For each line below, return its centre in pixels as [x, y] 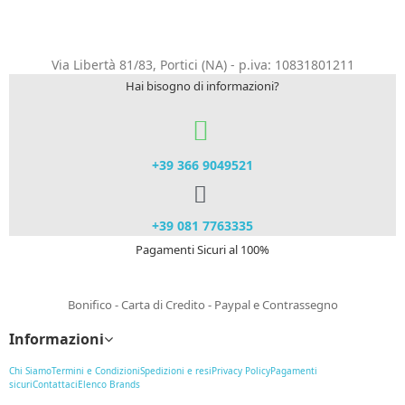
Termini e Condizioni [96, 370]
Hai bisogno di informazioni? [202, 86]
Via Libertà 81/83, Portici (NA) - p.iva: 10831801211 [202, 65]
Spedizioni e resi [176, 370]
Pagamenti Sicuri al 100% [202, 250]
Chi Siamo [30, 370]
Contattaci [55, 384]
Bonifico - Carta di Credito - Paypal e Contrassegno [202, 304]
